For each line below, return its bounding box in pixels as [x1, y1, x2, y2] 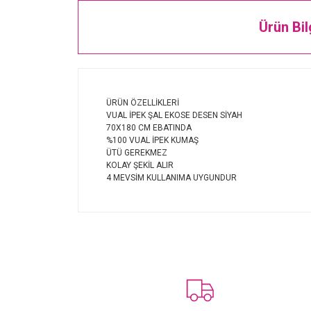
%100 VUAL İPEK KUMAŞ [106, 135, 201, 146]
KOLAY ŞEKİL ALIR [106, 160, 176, 171]
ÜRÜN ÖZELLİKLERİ [106, 98, 179, 108]
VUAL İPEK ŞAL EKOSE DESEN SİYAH [106, 110, 244, 121]
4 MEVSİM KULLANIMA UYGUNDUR [106, 173, 237, 183]
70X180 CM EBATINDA [106, 123, 194, 133]
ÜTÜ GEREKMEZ [106, 148, 169, 158]
